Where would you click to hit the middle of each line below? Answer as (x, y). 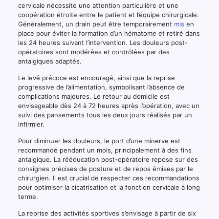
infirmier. (31, 124)
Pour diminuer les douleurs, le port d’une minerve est (99, 141)
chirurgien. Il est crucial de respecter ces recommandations (109, 178)
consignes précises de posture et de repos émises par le (105, 169)
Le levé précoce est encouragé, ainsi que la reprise (96, 78)
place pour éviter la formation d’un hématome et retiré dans (109, 33)
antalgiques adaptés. (50, 61)
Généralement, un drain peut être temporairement (96, 24)
